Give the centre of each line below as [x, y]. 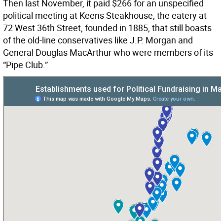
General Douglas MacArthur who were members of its [108, 53]
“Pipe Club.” [25, 65]
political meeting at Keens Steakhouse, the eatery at [105, 16]
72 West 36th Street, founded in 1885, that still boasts [107, 28]
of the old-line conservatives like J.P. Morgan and [98, 40]
